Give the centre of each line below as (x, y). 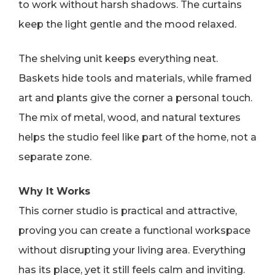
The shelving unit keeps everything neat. (118, 59)
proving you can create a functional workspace (134, 231)
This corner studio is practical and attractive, (128, 211)
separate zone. (55, 157)
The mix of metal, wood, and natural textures (130, 118)
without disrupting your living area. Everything (132, 250)
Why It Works (54, 192)
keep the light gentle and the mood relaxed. (127, 25)
